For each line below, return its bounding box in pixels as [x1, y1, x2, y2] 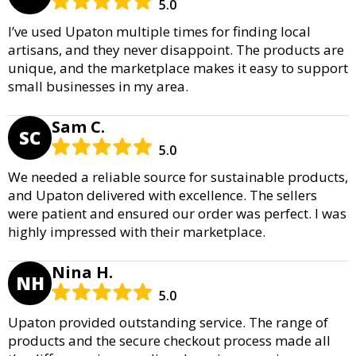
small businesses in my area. [8, 76, 188, 95]
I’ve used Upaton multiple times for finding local [8, 21, 311, 41]
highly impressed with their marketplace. [8, 222, 265, 241]
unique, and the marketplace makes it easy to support [8, 58, 348, 77]
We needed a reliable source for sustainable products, [8, 167, 348, 186]
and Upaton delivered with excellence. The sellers [8, 185, 317, 204]
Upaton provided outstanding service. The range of [8, 312, 328, 331]
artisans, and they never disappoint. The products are [8, 40, 344, 59]
